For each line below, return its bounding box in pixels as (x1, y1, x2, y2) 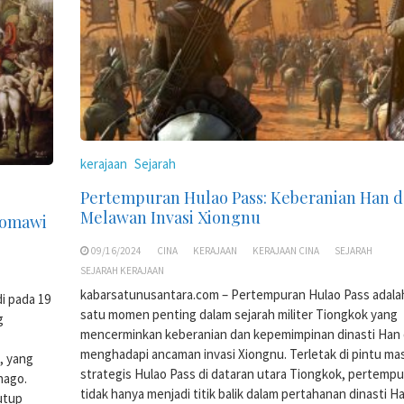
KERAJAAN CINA (252, 243, 319, 257)
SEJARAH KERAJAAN (80, 263, 164, 277)
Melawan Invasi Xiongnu (80, 206, 261, 228)
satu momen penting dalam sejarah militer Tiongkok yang (80, 305, 398, 323)
